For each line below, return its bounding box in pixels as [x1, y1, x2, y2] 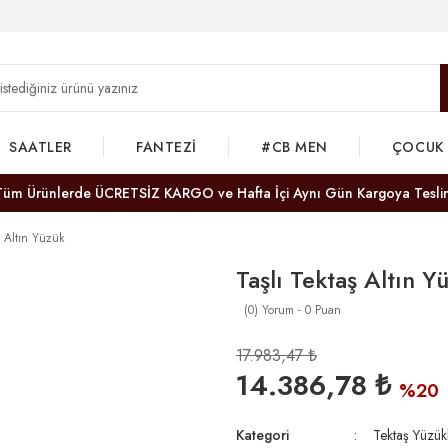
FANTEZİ [136, 137, 197, 157]
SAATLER [9, 137, 73, 157]
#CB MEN [260, 137, 328, 157]
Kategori [236, 425, 289, 445]
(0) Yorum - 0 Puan [244, 301, 341, 319]
